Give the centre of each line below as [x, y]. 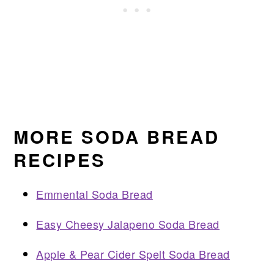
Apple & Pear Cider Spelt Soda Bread [133, 254]
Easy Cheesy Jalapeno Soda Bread [128, 224]
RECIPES [60, 160]
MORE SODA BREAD [117, 137]
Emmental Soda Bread [94, 194]
